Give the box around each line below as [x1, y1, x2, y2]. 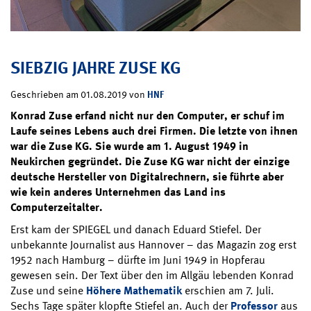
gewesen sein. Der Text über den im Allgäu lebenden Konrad [10, 267, 294, 283]
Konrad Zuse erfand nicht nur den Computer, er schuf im [10, 108, 285, 123]
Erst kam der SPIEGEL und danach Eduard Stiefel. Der [10, 221, 261, 237]
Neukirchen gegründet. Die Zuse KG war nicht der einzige [10, 153, 289, 169]
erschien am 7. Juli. [182, 283, 274, 298]
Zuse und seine [10, 283, 86, 298]
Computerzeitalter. [10, 199, 111, 215]
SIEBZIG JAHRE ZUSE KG [10, 56, 181, 79]
